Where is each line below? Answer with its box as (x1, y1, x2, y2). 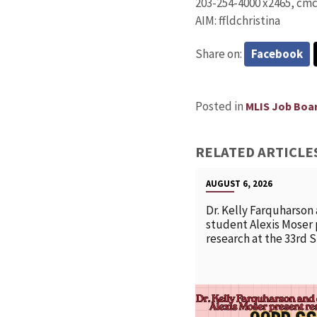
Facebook (250, 45, 303, 62)
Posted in (195, 98, 246, 114)
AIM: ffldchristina (195, 12, 280, 28)
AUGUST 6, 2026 (205, 177, 272, 189)
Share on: (195, 45, 244, 62)
